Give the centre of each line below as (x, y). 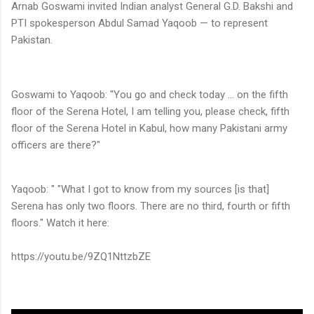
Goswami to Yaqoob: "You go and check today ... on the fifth (150, 94)
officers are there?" (56, 145)
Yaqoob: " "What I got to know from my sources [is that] (140, 189)
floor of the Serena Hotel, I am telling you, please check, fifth (150, 111)
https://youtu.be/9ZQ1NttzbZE (81, 256)
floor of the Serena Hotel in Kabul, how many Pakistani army (149, 128)
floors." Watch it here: (60, 223)
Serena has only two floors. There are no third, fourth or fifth (151, 206)
